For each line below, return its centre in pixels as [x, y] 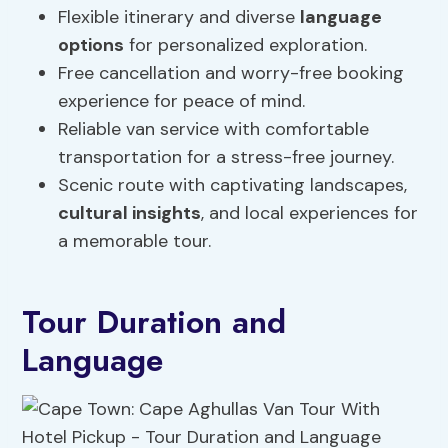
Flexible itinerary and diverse [179, 17]
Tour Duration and [154, 322]
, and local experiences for [310, 213]
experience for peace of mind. [182, 101]
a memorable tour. [135, 241]
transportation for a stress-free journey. [226, 157]
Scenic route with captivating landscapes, [233, 185]
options [91, 45]
